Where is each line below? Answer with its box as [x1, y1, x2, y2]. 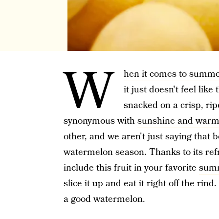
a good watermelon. [63, 193, 145, 206]
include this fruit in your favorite [63, 161, 199, 175]
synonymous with [63, 114, 137, 128]
